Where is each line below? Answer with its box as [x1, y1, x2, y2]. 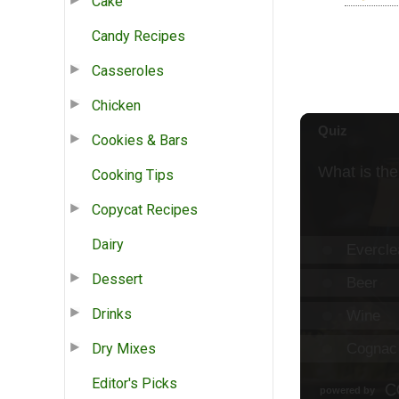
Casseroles [92, 61, 164, 79]
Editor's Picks [92, 374, 177, 392]
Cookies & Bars [92, 131, 188, 149]
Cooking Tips [92, 166, 174, 183]
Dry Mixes [92, 339, 156, 357]
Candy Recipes [92, 27, 185, 45]
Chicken [92, 96, 141, 114]
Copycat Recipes [92, 200, 198, 218]
